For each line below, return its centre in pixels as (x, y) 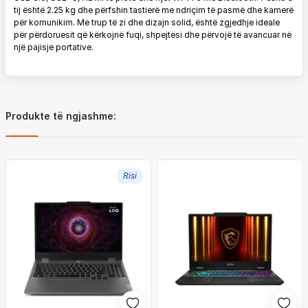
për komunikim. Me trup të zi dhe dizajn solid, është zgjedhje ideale (147, 22)
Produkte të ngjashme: (61, 116)
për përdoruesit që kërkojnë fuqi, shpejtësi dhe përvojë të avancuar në (153, 35)
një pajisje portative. (54, 47)
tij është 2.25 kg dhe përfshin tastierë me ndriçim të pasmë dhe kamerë (154, 10)
